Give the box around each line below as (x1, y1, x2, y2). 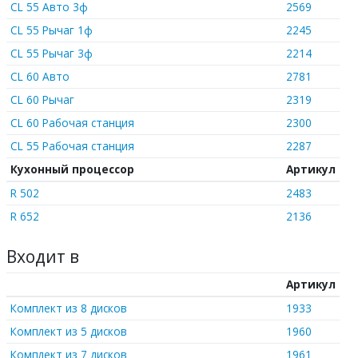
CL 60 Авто (10, 68, 70, 84)
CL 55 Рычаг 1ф (10, 22, 93, 38)
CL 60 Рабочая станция (10, 114, 134, 130)
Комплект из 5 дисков (10, 323, 127, 339)
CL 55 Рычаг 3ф (10, 45, 93, 61)
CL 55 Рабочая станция (10, 137, 134, 153)
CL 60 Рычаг (10, 91, 74, 107)
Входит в (6, 245, 79, 268)
